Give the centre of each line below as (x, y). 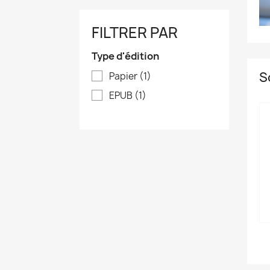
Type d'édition (125, 56)
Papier (124, 77)
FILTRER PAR (135, 33)
